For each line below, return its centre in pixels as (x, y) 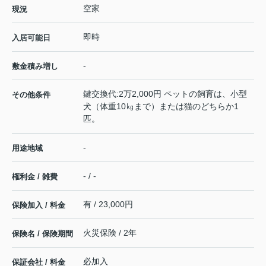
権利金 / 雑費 (35, 177)
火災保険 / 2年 (110, 233)
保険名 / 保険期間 (42, 234)
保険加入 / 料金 (39, 205)
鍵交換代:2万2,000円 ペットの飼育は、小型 (165, 94)
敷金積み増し (35, 66)
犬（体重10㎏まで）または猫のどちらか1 (161, 107)
